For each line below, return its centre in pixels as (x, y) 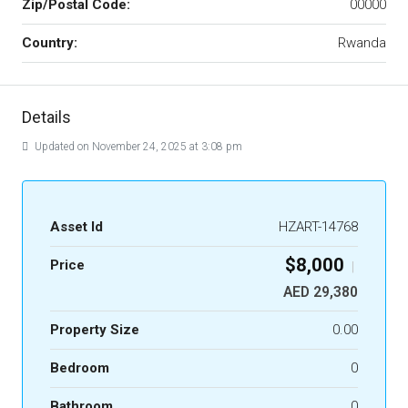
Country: (50, 43)
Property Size (95, 330)
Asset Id (76, 227)
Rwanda (362, 43)
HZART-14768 (318, 227)
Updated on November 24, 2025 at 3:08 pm (137, 147)
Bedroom (80, 368)
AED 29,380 (321, 292)
